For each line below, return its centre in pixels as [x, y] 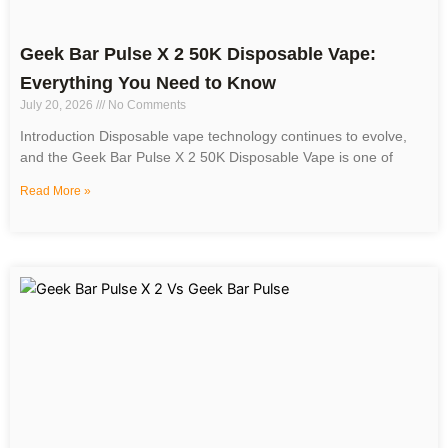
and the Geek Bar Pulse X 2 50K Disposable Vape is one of [206, 157]
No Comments [145, 105]
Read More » [55, 191]
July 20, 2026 [58, 105]
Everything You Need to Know [148, 83]
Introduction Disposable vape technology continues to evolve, [213, 136]
